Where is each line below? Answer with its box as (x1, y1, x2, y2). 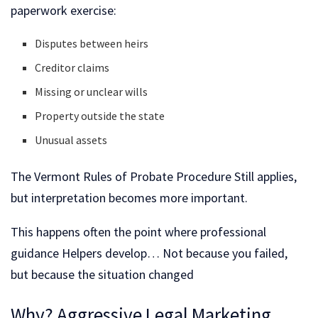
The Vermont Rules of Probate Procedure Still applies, (11, 168, 297, 185)
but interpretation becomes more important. (11, 190, 248, 207)
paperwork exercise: (11, 2, 116, 19)
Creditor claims (35, 60, 110, 75)
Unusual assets (35, 133, 108, 148)
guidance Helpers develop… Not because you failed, (11, 245, 287, 262)
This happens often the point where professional (11, 224, 266, 241)
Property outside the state (35, 109, 165, 124)
